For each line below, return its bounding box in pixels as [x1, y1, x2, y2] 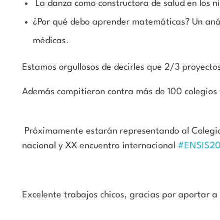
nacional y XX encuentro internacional [22, 141, 178, 150]
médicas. [33, 36, 69, 45]
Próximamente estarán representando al [25, 126, 192, 136]
